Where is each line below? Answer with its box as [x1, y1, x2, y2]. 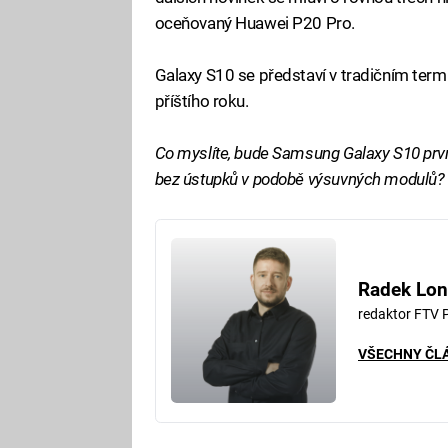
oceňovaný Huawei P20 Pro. [154, 12, 355, 33]
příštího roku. [154, 91, 249, 112]
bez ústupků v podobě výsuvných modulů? [154, 169, 445, 190]
